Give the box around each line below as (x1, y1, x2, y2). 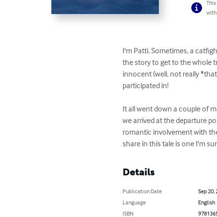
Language (123, 199, 146, 206)
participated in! (123, 80, 175, 90)
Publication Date (123, 187, 162, 195)
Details (123, 166, 155, 178)
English (198, 199, 215, 206)
